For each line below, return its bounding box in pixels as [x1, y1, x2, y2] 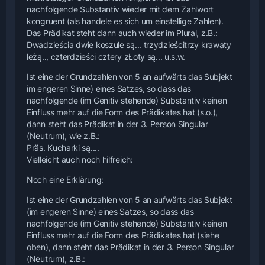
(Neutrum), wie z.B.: [27, 130, 100, 141]
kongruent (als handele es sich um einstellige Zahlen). [27, 15, 224, 26]
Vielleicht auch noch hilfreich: [27, 154, 133, 164]
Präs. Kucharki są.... [27, 142, 99, 153]
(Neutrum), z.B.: [27, 253, 86, 264]
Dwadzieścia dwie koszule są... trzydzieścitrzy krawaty [27, 39, 231, 50]
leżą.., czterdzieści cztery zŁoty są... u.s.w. [27, 51, 186, 62]
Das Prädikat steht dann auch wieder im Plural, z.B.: [27, 27, 218, 38]
